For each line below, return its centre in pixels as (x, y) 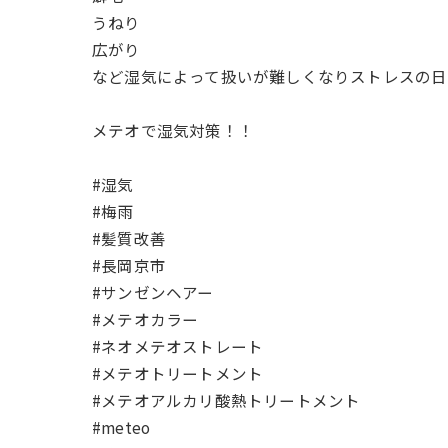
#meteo (121, 427)
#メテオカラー (145, 319)
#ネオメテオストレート (178, 346)
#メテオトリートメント (178, 373)
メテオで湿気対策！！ (173, 130)
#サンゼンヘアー (153, 292)
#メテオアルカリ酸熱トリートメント (226, 400)
